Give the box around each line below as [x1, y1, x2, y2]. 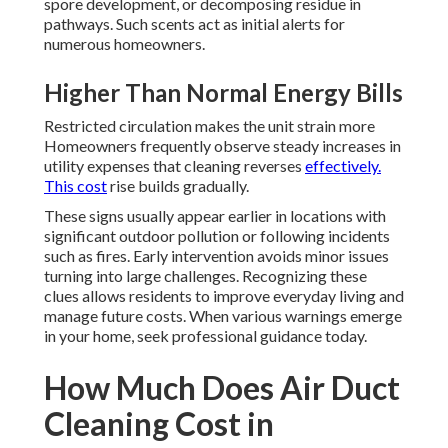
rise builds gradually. [107, 176, 249, 196]
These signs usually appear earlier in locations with [44, 206, 386, 226]
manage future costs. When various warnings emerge [44, 306, 402, 326]
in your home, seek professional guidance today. [44, 326, 367, 346]
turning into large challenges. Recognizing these [44, 266, 367, 286]
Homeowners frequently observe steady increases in [44, 136, 401, 156]
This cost [44, 176, 107, 196]
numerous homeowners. [44, 34, 205, 54]
